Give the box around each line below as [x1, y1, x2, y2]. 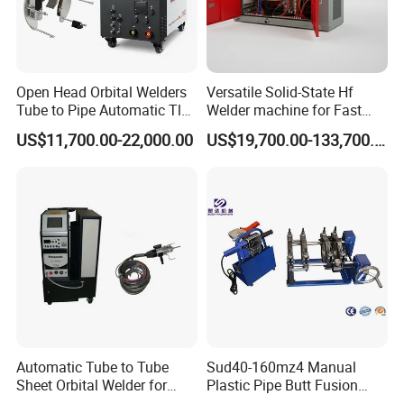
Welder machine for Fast [206, 100, 362, 121]
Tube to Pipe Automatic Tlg [16, 100, 190, 121]
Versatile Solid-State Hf [206, 82, 353, 103]
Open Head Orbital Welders [16, 82, 188, 103]
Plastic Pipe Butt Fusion [206, 375, 358, 396]
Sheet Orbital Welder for [16, 375, 168, 396]
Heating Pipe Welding [206, 118, 343, 139]
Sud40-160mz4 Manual [206, 357, 356, 378]
